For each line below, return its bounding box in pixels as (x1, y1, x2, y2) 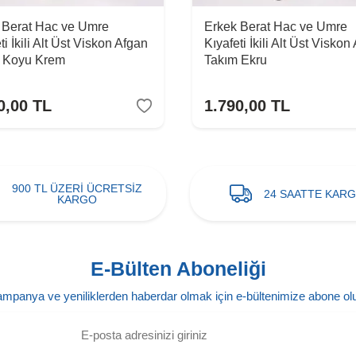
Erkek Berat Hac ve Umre (204, 20, 347, 34)
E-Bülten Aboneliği (90, 257, 266, 281)
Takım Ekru (204, 53, 267, 68)
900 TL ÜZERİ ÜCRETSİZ (11, 181, 142, 195)
